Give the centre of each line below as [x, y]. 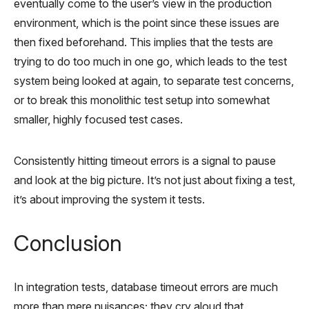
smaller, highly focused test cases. [98, 119]
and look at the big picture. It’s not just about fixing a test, [154, 180]
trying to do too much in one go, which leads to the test [150, 61]
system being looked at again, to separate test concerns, [154, 80]
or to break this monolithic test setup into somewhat [142, 100]
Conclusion [68, 243]
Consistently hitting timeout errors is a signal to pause [145, 160]
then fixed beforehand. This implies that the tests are [143, 42]
